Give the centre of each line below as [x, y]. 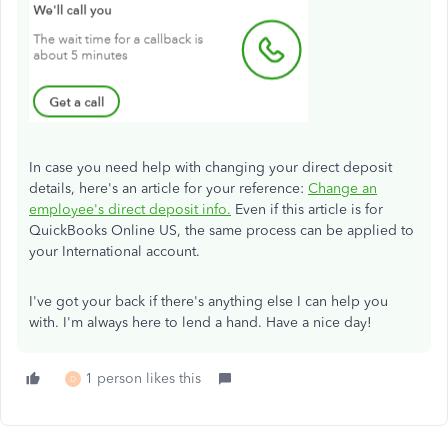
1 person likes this [143, 379]
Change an [342, 189]
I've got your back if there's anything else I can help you [208, 302]
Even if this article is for [307, 210]
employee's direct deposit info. [130, 210]
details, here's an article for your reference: [168, 189]
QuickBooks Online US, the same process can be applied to [221, 231]
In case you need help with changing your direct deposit [210, 168]
